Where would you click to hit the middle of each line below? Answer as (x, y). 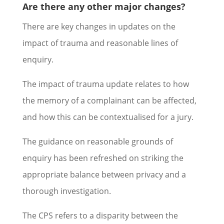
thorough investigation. (66, 191)
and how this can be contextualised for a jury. (108, 117)
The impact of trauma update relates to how (105, 84)
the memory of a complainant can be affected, (109, 100)
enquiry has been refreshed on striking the (103, 158)
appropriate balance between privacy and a (104, 174)
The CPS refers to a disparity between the (100, 215)
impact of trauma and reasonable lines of (100, 43)
